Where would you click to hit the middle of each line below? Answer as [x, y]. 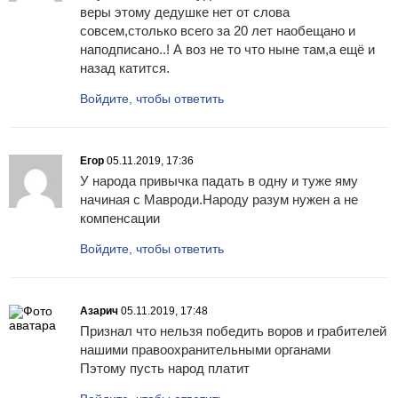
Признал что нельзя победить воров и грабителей [233, 331]
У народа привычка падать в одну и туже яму [219, 181]
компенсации [120, 219]
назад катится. [125, 68]
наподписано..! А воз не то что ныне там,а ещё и [227, 50]
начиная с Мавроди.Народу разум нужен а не [219, 200]
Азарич [99, 311]
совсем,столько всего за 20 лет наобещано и [218, 31]
